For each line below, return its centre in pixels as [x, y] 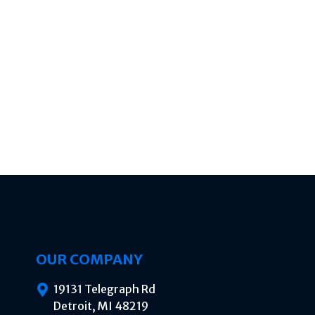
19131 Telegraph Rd [104, 289]
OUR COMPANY [89, 259]
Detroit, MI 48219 [101, 306]
